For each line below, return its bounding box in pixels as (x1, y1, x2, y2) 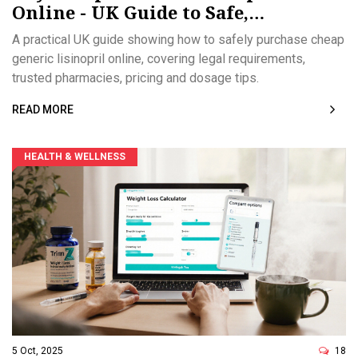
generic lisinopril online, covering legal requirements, (12, 51, 305, 67)
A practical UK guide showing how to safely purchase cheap (12, 32, 344, 48)
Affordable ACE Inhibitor (12, 21, 243, 46)
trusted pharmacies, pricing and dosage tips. (12, 70, 259, 86)
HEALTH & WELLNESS (24, 151, 125, 163)
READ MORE (12, 103, 74, 117)
